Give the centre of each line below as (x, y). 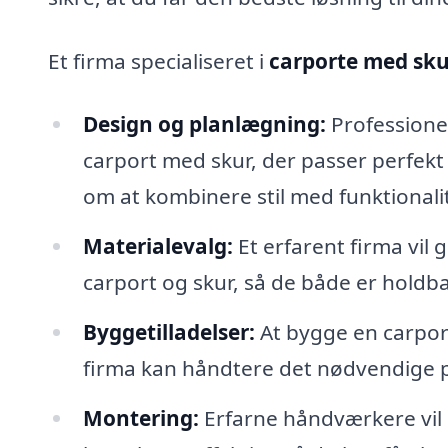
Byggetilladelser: (168, 331)
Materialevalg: (157, 246)
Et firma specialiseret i (158, 60)
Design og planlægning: (204, 124)
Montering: (140, 417)
